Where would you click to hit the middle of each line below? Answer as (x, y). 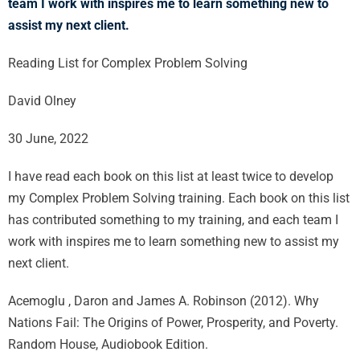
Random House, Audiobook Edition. (108, 344)
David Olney (42, 101)
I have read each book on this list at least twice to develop (171, 176)
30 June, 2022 (48, 139)
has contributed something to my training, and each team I (173, 220)
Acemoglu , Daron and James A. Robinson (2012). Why (164, 301)
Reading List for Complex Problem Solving (128, 63)
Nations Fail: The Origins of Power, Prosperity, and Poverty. (173, 323)
